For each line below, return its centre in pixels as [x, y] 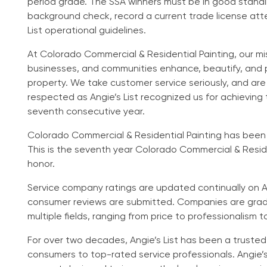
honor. [41, 164]
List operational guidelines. [87, 31]
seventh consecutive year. [86, 112]
